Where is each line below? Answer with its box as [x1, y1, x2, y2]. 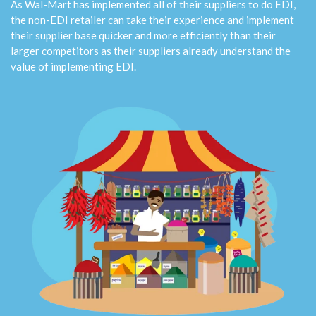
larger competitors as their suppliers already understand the [11, 44, 291, 58]
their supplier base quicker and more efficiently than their [11, 29, 276, 42]
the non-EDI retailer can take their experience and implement [11, 13, 294, 27]
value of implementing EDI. [11, 60, 136, 73]
